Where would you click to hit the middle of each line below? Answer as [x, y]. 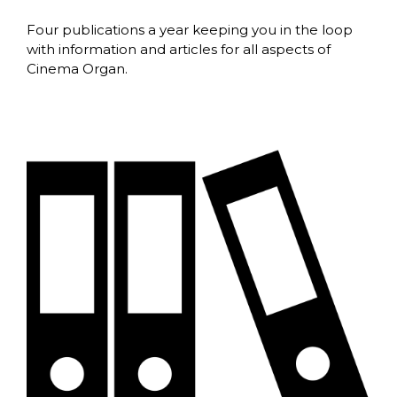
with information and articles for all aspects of [179, 49]
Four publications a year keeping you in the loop [190, 29]
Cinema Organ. [77, 68]
